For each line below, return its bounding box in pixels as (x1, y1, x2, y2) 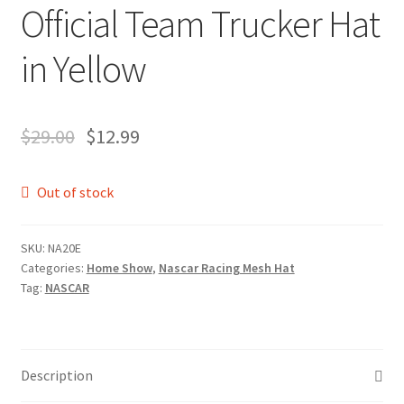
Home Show (86, 259, 152, 276)
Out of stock (37, 182, 115, 201)
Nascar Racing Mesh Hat (158, 259, 295, 276)
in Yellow (20, 44, 146, 92)
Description (20, 366, 93, 385)
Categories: (20, 259, 87, 276)
